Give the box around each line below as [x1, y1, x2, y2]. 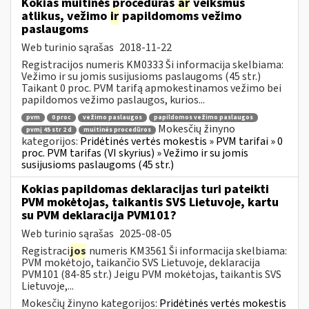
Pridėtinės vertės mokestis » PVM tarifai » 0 [80, 133, 283, 149]
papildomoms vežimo [119, 7, 241, 25]
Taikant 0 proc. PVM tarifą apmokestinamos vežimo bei [21, 80, 281, 96]
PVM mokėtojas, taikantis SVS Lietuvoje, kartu [21, 193, 279, 211]
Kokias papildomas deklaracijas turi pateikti [21, 180, 269, 198]
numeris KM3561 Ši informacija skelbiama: [87, 243, 287, 259]
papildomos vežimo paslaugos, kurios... [21, 92, 205, 108]
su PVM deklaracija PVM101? [21, 206, 177, 224]
